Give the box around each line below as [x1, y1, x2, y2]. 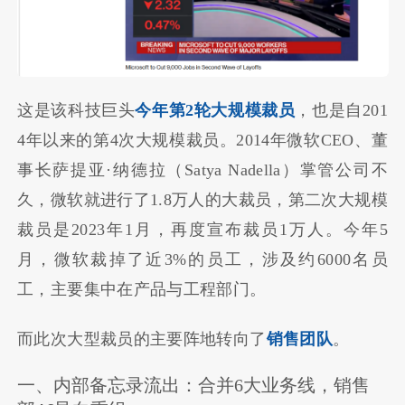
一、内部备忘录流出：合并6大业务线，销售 [17, 375, 371, 396]
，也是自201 [295, 101, 388, 120]
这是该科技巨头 [17, 101, 136, 120]
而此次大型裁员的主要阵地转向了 [17, 329, 267, 348]
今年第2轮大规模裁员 [135, 101, 296, 120]
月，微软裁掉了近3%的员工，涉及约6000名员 [17, 250, 388, 269]
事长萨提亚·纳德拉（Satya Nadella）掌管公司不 [17, 161, 388, 180]
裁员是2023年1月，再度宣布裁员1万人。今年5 [17, 221, 388, 240]
